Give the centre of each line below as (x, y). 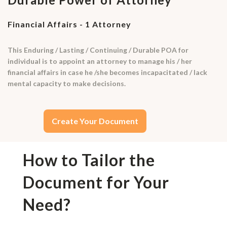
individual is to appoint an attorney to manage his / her (100, 61)
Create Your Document (95, 121)
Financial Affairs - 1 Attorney (69, 24)
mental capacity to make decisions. (67, 84)
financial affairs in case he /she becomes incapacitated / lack (107, 72)
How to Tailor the (89, 160)
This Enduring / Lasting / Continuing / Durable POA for (98, 50)
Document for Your (96, 182)
